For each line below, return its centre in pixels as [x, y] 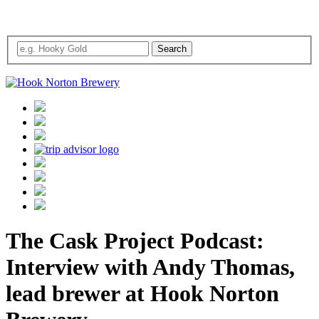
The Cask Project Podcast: [135, 241]
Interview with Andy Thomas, [150, 267]
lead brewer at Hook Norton [142, 294]
